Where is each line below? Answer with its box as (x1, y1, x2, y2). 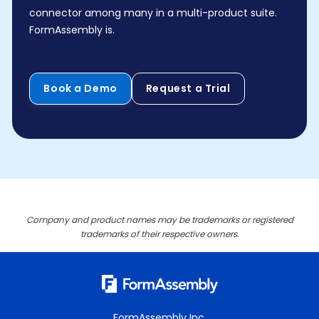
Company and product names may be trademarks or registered (26, 214, 293, 226)
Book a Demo (43, 81, 117, 96)
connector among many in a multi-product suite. (29, 6, 278, 21)
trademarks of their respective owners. (80, 228, 239, 241)
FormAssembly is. (29, 23, 115, 38)
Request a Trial (145, 81, 231, 96)
